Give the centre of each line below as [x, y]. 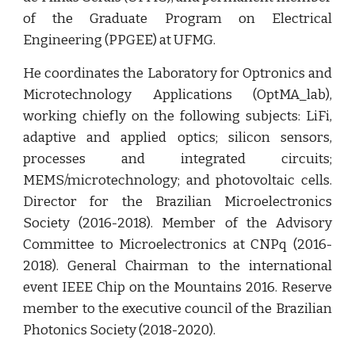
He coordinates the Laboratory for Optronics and [177, 73]
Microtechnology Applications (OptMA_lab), [177, 95]
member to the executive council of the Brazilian [177, 309]
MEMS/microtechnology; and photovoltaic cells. [177, 180]
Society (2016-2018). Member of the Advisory [177, 223]
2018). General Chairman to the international [177, 266]
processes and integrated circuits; [177, 159]
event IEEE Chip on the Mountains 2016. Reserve [177, 287]
